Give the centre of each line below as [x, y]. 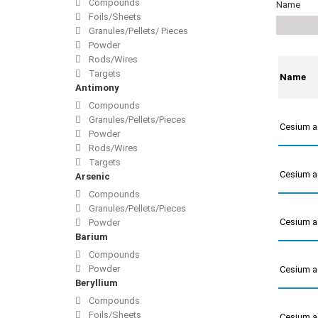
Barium [92, 237]
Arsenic [93, 177]
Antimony [97, 88]
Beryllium [97, 283]
